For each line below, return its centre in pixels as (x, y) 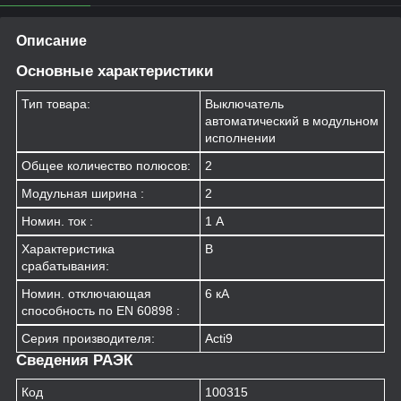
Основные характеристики (115, 71)
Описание (51, 40)
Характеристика (68, 248)
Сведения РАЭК (74, 360)
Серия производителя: (88, 338)
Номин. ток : (57, 221)
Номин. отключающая (86, 293)
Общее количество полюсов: (106, 165)
